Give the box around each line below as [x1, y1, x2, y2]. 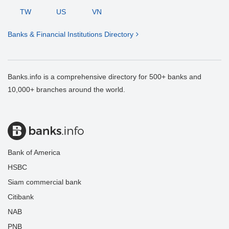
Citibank [8, 193, 34, 201]
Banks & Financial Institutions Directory [8, 30, 133, 39]
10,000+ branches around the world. [8, 85, 125, 94]
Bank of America [8, 148, 60, 157]
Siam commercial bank [8, 178, 81, 187]
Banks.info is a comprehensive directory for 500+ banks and [8, 73, 201, 81]
